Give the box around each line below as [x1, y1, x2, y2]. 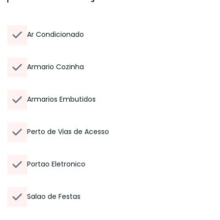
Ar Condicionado [27, 29, 84, 39]
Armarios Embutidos [27, 94, 96, 104]
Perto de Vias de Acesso [27, 127, 109, 137]
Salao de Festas [27, 192, 81, 201]
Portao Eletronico [27, 159, 85, 169]
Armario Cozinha [27, 62, 84, 72]
